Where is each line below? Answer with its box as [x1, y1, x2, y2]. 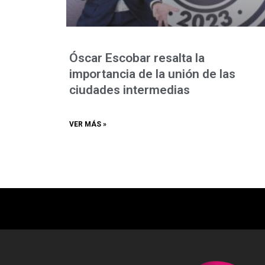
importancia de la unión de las [69, 67, 235, 81]
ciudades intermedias [69, 83, 190, 97]
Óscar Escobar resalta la [69, 51, 205, 65]
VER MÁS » [69, 120, 106, 128]
